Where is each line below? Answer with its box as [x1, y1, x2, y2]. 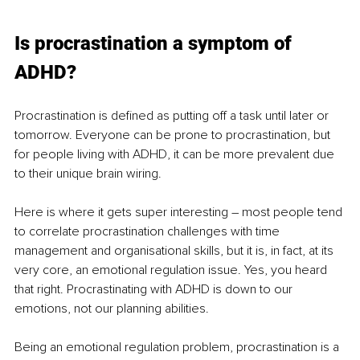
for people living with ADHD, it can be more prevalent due [14, 146, 337, 163]
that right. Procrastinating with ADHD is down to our [14, 281, 296, 298]
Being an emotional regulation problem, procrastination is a [14, 339, 342, 356]
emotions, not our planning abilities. [14, 301, 209, 317]
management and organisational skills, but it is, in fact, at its [14, 243, 337, 260]
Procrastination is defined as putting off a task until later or [14, 108, 332, 125]
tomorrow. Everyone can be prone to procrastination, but [14, 127, 333, 144]
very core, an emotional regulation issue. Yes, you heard [14, 262, 330, 279]
